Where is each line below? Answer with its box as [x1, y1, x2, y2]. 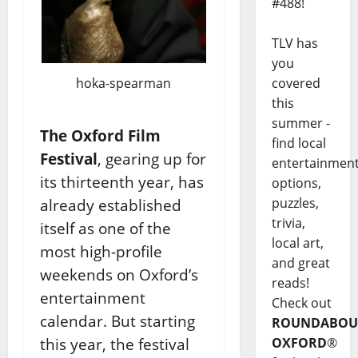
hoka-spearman [76, 74, 172, 92]
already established [40, 194, 181, 215]
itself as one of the [40, 217, 171, 238]
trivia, [271, 214, 305, 233]
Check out [271, 294, 332, 312]
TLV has [271, 34, 318, 53]
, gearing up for [97, 148, 206, 169]
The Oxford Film [40, 125, 161, 145]
